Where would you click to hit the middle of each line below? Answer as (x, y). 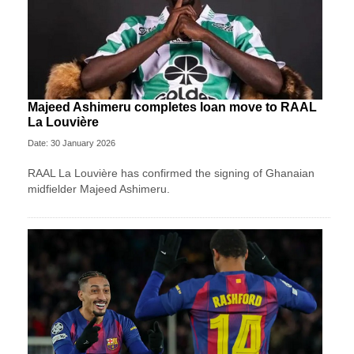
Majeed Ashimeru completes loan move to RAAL (172, 107)
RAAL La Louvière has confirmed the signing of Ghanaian (171, 173)
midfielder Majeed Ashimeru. (99, 188)
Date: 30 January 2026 (72, 143)
